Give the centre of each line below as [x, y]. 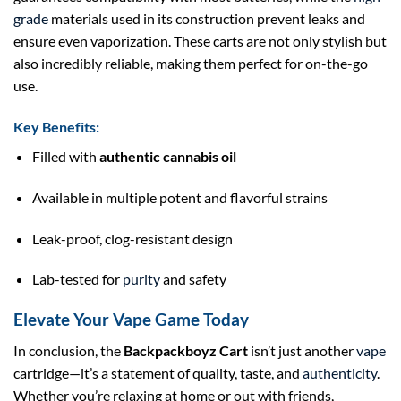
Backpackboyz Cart [186, 350]
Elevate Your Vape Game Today [131, 320]
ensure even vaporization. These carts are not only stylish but [200, 41]
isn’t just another [302, 350]
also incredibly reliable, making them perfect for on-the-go [191, 64]
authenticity [340, 372]
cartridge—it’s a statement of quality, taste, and [158, 372]
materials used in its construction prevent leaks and [207, 19]
